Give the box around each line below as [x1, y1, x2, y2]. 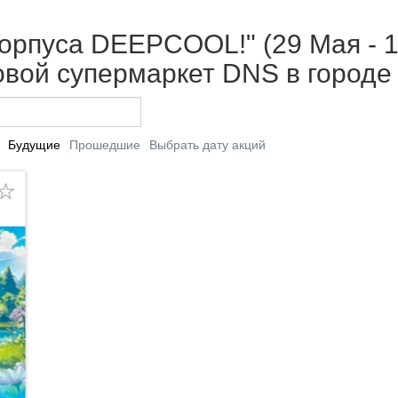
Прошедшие [68, 137, 140, 152]
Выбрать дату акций [148, 137, 266, 152]
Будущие [7, 137, 60, 152]
